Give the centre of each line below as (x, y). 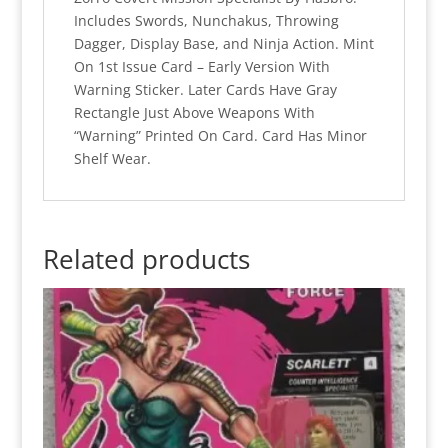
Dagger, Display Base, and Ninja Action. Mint (223, 43)
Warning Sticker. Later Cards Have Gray (205, 89)
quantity (69, 34)
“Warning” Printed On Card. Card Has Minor (220, 135)
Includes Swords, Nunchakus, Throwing (206, 20)
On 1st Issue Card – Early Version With (201, 66)
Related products (146, 258)
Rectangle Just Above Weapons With (194, 112)
